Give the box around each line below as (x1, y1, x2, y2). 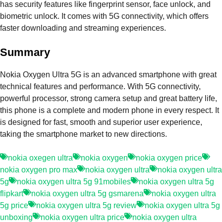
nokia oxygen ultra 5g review (36, 201, 137, 210)
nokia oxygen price (136, 153, 202, 162)
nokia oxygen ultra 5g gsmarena (31, 189, 144, 198)
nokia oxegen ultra (8, 153, 73, 162)
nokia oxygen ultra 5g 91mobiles (17, 177, 131, 186)
